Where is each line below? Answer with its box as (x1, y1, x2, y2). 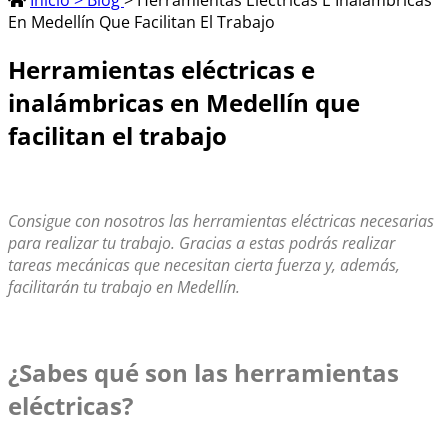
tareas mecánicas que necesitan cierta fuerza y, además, (8, 253, 400, 276)
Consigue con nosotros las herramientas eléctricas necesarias (8, 209, 434, 232)
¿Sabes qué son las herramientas (8, 355, 399, 389)
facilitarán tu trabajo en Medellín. (8, 275, 240, 298)
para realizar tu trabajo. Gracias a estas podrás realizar (8, 231, 395, 254)
